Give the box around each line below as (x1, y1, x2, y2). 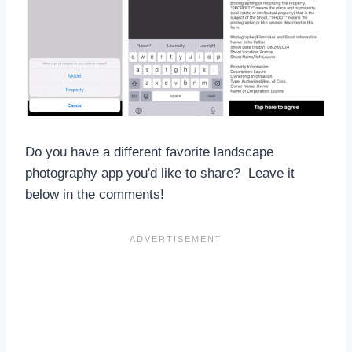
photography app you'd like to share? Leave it (25, 165, 295, 181)
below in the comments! (25, 186, 164, 202)
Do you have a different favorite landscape (25, 144, 273, 159)
